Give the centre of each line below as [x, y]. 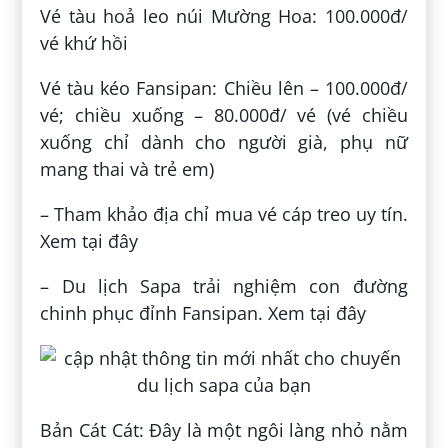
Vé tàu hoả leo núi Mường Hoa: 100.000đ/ [224, 16]
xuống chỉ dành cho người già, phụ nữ [224, 142]
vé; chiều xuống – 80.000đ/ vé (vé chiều [224, 115]
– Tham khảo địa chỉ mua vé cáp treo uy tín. [224, 214]
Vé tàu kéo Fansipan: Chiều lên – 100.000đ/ [224, 88]
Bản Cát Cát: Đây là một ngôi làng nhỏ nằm [224, 430]
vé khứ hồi [84, 43]
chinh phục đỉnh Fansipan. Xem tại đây [203, 313]
